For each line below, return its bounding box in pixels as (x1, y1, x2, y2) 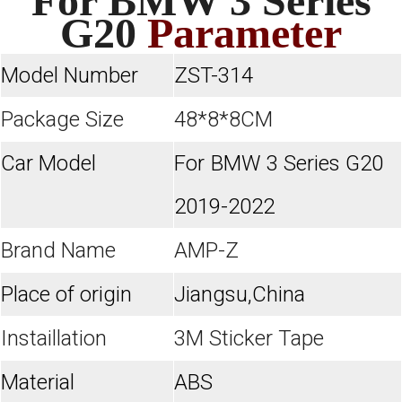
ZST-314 (174, 62, 253, 88)
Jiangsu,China (174, 281, 305, 307)
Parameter (147, 8, 342, 57)
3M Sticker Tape (174, 325, 324, 351)
